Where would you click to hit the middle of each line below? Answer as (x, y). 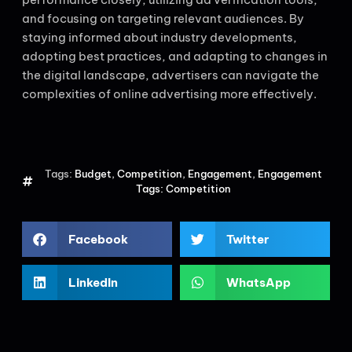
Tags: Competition (183, 189)
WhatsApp (258, 282)
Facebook (98, 239)
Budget (93, 174)
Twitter (247, 239)
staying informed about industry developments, (159, 38)
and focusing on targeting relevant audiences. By (163, 19)
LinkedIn (93, 282)
